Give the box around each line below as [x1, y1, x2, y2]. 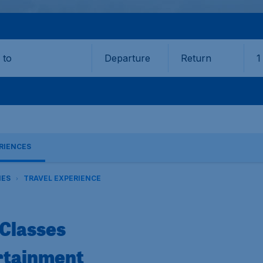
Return [180, 52, 211, 64]
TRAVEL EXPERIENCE [23, 174, 101, 183]
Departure [104, 52, 150, 64]
